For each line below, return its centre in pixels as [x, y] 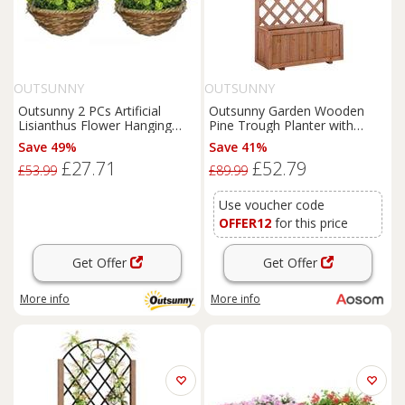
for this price [310, 223]
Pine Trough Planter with [281, 125]
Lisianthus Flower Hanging [95, 125]
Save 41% [238, 147]
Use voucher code [272, 205]
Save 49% [47, 147]
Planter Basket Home [81, 140]
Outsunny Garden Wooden [287, 111]
